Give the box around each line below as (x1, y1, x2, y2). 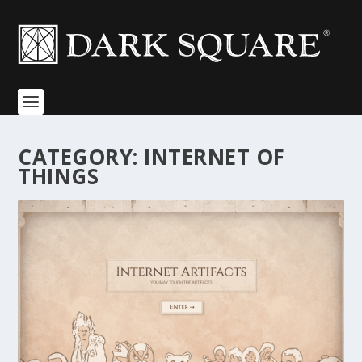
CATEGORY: (18, 142, 145, 171)
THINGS (18, 162, 99, 191)
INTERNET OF (144, 142, 285, 171)
